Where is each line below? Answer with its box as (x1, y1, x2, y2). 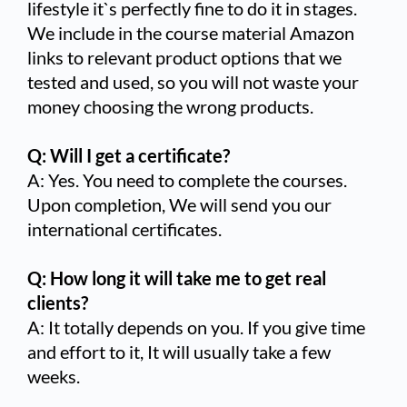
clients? (27, 291, 88, 313)
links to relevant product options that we (27, 45, 342, 68)
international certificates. (27, 217, 222, 240)
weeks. (27, 364, 80, 387)
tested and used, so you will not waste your (27, 70, 359, 93)
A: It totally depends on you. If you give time (27, 315, 365, 338)
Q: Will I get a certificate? (27, 144, 230, 166)
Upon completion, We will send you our (27, 193, 332, 215)
